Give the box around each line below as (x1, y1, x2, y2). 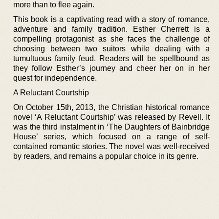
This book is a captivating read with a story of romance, (13, 15, 210, 23)
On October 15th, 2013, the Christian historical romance (13, 103, 210, 111)
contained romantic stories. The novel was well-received (13, 142, 210, 151)
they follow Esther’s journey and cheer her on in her (13, 64, 210, 72)
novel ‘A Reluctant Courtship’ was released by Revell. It (13, 112, 210, 121)
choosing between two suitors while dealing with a (13, 44, 210, 53)
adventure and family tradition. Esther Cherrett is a (13, 24, 210, 33)
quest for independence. (13, 73, 97, 82)
